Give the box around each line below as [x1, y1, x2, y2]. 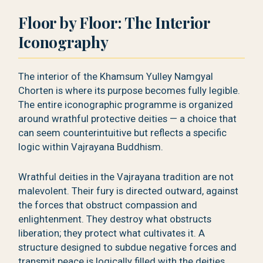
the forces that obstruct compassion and [18, 200, 198, 211]
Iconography [18, 31, 109, 52]
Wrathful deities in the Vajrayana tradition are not [18, 171, 234, 183]
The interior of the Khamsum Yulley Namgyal [18, 71, 214, 83]
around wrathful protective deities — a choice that [18, 113, 237, 125]
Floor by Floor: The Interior [18, 11, 210, 33]
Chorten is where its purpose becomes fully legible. [18, 85, 241, 97]
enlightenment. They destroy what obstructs [18, 214, 212, 225]
